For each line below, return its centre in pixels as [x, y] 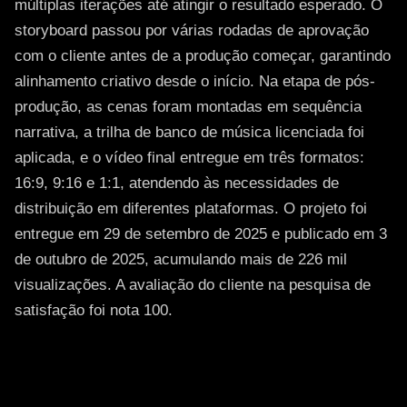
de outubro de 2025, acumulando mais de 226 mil [181, 259]
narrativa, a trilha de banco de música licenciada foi [189, 132]
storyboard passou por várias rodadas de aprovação [192, 30]
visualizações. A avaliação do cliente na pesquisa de [193, 285]
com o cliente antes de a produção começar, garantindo [203, 56]
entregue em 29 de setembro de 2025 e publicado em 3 [201, 234]
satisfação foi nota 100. [94, 310]
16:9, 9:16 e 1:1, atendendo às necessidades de [177, 183]
